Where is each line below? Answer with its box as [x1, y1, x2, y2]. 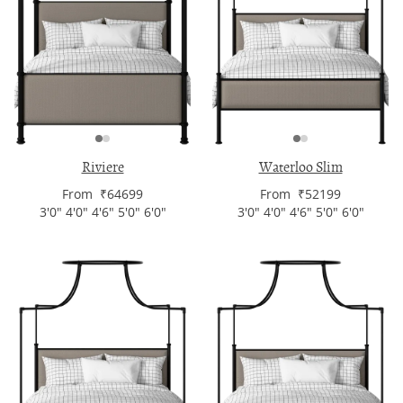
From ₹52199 [260, 185, 341, 203]
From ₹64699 [62, 185, 143, 203]
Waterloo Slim [258, 158, 343, 177]
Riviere [81, 158, 124, 177]
